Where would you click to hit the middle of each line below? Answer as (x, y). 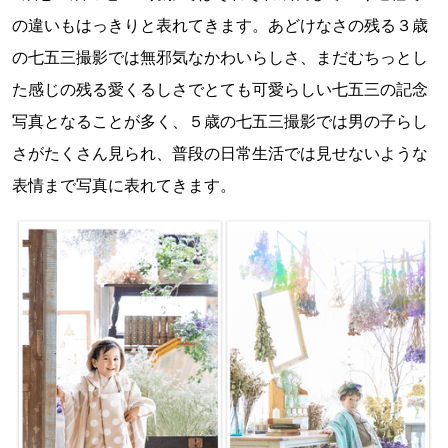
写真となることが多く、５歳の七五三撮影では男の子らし (220, 121)
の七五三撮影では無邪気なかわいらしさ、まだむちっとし (220, 57)
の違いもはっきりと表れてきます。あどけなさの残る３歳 (220, 25)
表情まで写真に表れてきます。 (124, 185)
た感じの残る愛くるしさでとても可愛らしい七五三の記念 (220, 89)
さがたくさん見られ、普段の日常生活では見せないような (220, 153)
